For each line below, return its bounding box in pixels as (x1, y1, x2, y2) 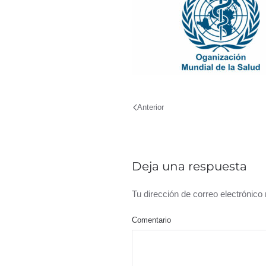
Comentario (132, 216, 171, 224)
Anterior (137, 102, 164, 112)
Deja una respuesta (132, 159, 247, 173)
